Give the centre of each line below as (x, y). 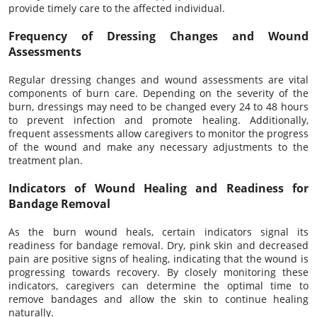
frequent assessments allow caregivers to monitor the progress (158, 133)
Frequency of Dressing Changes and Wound (158, 36)
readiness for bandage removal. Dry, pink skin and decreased (158, 245)
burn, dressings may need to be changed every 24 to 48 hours (158, 106)
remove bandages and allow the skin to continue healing (158, 299)
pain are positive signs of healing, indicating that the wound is (158, 258)
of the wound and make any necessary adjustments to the (158, 146)
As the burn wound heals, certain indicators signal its (158, 231)
